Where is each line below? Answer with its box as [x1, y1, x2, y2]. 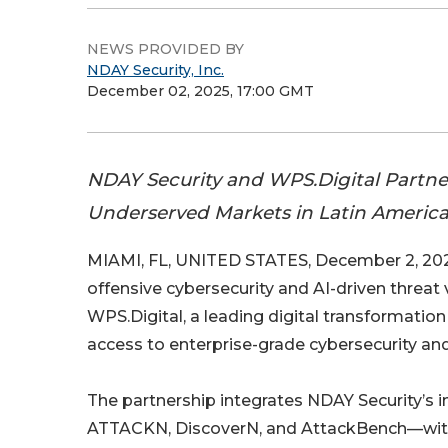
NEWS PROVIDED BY [87, 40, 244, 58]
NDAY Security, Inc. [87, 61, 224, 79]
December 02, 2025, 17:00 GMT [87, 82, 314, 100]
